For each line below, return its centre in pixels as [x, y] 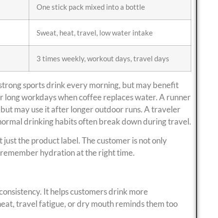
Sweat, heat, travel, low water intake [95, 33]
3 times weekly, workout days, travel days [103, 59]
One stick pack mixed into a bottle [91, 7]
